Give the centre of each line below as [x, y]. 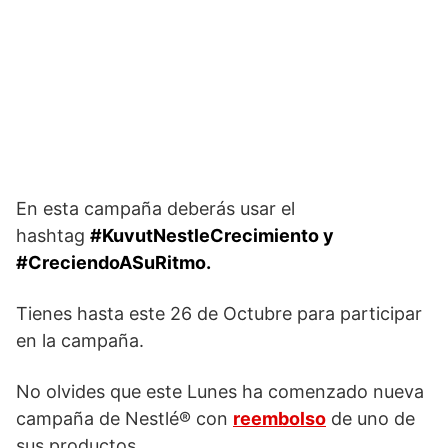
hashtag [53, 235]
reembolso [279, 418]
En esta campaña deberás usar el [155, 208]
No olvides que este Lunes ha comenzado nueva [220, 391]
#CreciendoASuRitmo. [115, 262]
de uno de [370, 418]
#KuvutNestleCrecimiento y [212, 235]
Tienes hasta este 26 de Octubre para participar [219, 313]
